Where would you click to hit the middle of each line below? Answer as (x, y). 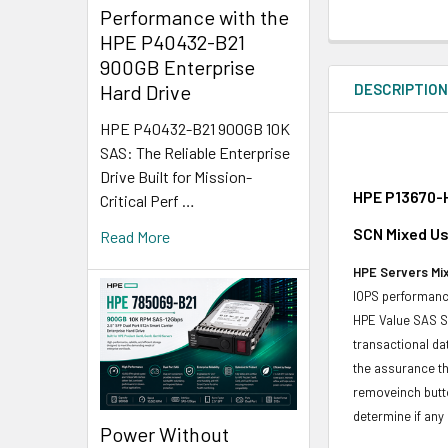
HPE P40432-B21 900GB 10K (195, 129)
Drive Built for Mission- (176, 177)
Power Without (164, 433)
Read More (135, 237)
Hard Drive (145, 92)
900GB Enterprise (177, 67)
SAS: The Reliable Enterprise (195, 153)
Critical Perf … (147, 201)
